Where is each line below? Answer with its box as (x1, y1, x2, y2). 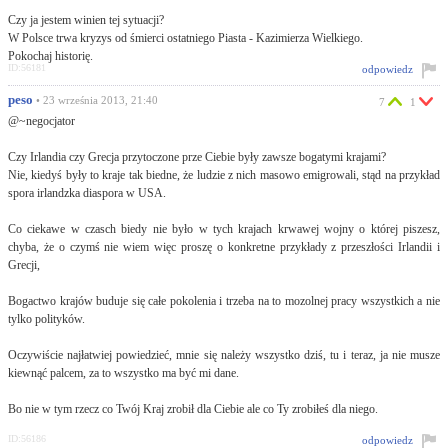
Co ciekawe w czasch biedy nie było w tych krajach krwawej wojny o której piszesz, (8, 222, 440, 236)
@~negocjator (8, 114, 75, 128)
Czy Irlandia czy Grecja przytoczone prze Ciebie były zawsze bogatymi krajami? (8, 150, 386, 164)
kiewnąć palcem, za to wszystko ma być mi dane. (8, 366, 239, 380)
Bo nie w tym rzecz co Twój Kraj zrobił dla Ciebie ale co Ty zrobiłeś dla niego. (8, 402, 378, 416)
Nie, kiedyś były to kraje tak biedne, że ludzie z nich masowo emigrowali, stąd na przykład (8, 168, 440, 182)
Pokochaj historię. (8, 49, 93, 63)
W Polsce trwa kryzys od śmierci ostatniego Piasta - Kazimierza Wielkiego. (8, 31, 363, 45)
